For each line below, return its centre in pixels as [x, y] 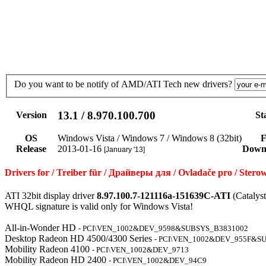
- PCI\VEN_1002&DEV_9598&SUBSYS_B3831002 [163, 228]
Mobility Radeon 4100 [48, 249]
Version [31, 115]
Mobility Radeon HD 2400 [57, 260]
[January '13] [124, 150]
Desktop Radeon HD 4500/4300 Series [80, 238]
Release [31, 149]
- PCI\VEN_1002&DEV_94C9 [158, 260]
